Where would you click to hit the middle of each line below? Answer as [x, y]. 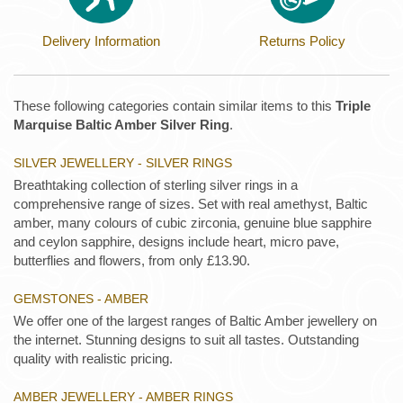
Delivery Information [101, 40]
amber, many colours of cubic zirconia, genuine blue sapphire [193, 222]
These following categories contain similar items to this [175, 105]
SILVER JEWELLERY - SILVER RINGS [123, 162]
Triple [353, 105]
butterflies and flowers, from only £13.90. [132, 260]
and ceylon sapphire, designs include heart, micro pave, [176, 241]
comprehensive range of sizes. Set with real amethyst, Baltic [191, 203]
